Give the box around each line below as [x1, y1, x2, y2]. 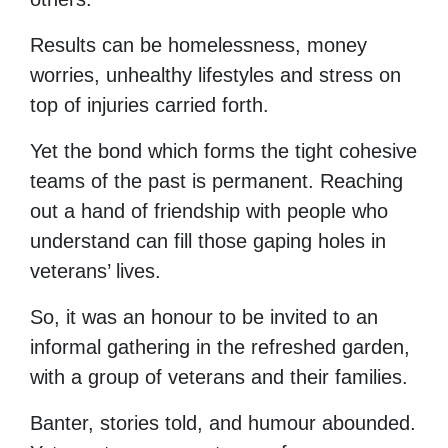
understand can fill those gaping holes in [30, 229, 386, 252]
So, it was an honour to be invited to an [30, 305, 378, 328]
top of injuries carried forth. [30, 93, 269, 116]
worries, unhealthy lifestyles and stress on [30, 63, 401, 86]
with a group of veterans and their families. [30, 365, 408, 388]
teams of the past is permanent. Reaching [30, 169, 403, 192]
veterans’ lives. [30, 259, 161, 282]
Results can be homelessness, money [30, 33, 367, 56]
